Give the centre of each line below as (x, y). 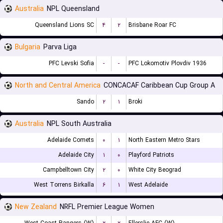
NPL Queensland (73, 9)
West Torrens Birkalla (64, 185)
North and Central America (58, 86)
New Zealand (36, 207)
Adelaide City (76, 155)
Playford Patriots (151, 155)
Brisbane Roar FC (152, 25)
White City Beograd (155, 170)
